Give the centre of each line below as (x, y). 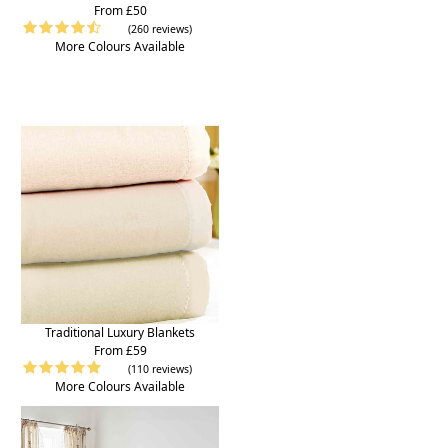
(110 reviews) (160, 369)
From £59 (120, 351)
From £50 (120, 11)
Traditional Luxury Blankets (120, 333)
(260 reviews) (160, 29)
